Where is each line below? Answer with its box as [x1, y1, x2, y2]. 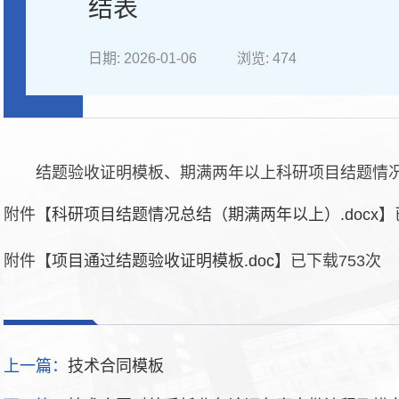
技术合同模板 [68, 357, 164, 375]
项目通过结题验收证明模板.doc [52, 252, 274, 270]
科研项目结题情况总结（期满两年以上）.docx [52, 206, 379, 224]
